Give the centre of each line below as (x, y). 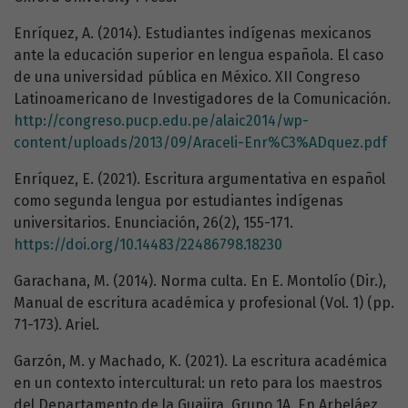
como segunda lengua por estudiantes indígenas (178, 201)
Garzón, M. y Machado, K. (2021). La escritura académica (200, 362)
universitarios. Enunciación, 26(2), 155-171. (153, 223)
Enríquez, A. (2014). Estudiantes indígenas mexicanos (193, 34)
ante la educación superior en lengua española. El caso (199, 56)
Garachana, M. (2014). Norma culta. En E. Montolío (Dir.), (200, 281)
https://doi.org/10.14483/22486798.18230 (148, 245)
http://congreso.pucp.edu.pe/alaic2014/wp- (161, 121)
